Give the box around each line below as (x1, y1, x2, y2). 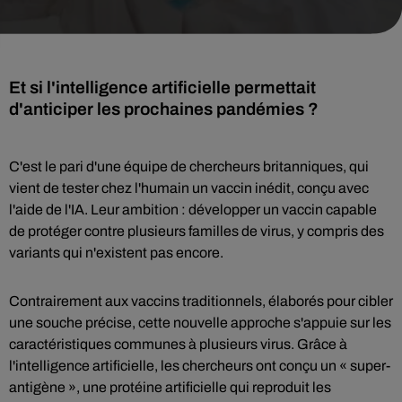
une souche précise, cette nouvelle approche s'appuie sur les (9, 315, 391, 330)
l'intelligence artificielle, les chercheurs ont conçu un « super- (9, 358, 390, 373)
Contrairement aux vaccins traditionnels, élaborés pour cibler (9, 293, 393, 309)
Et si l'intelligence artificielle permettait (9, 78, 316, 97)
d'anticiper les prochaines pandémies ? (9, 100, 319, 118)
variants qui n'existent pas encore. (9, 245, 223, 260)
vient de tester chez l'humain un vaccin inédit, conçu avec (9, 180, 369, 196)
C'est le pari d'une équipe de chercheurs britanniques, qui (9, 159, 369, 174)
